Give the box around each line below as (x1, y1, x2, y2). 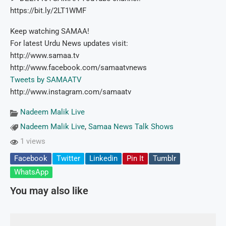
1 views (18, 137, 45, 146)
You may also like (10, 185, 88, 197)
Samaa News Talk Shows (88, 122, 174, 132)
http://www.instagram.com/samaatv (10, 87, 131, 97)
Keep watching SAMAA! (10, 27, 89, 36)
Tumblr (153, 154, 176, 163)
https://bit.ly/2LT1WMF (10, 6, 86, 16)
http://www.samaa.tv (10, 51, 79, 61)
